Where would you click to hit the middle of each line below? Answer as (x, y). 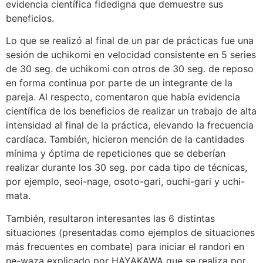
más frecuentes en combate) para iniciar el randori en (125, 246)
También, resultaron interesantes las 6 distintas (110, 218)
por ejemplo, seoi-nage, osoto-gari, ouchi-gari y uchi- (125, 182)
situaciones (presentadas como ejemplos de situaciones (130, 232)
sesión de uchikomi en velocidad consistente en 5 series (131, 55)
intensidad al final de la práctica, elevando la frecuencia (130, 125)
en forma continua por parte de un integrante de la (119, 83)
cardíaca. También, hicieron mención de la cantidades (125, 139)
